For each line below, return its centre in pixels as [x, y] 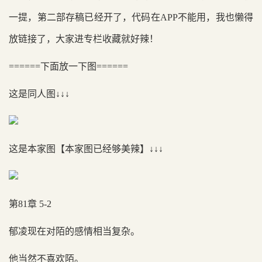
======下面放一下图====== [68, 66]
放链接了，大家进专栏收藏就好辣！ [84, 39]
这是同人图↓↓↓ [39, 94]
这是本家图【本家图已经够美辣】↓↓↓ [86, 149]
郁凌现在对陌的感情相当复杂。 [74, 231]
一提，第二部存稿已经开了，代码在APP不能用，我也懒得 [131, 17]
